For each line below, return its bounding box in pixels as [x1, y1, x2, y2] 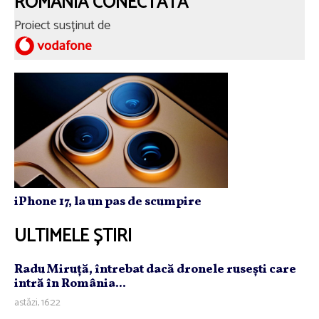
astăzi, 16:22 [14, 295, 61, 312]
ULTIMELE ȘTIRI [14, 221, 132, 252]
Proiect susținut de [14, 14, 116, 36]
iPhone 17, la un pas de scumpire [14, 194, 202, 211]
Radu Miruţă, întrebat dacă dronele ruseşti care [14, 261, 296, 278]
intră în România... [14, 276, 126, 293]
